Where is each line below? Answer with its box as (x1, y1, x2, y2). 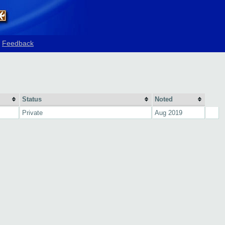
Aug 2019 (155, 109, 182, 117)
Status (22, 95, 42, 103)
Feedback (2, 39, 34, 47)
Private (22, 109, 43, 117)
